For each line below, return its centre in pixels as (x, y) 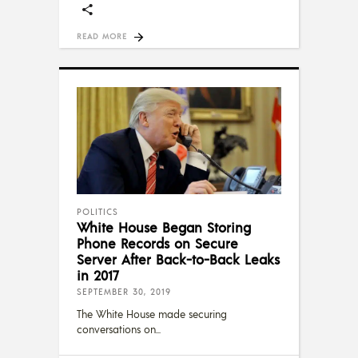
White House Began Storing (164, 227)
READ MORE (102, 36)
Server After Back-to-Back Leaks (178, 259)
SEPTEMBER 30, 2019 (124, 291)
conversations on (116, 329)
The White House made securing (152, 314)
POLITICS (97, 211)
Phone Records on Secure (157, 243)
